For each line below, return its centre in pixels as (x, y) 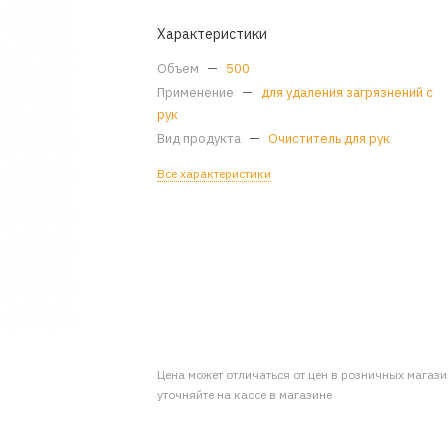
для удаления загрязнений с (347, 92)
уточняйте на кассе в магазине (245, 394)
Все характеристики (214, 173)
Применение (197, 92)
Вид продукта (201, 138)
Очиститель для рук (329, 138)
